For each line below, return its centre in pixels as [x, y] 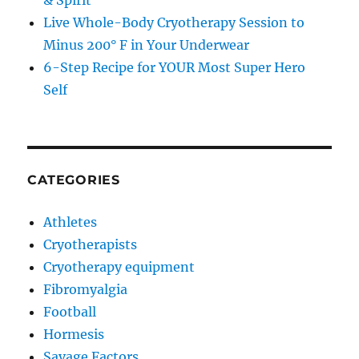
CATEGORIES [74, 180]
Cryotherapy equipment [119, 267]
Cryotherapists [91, 244]
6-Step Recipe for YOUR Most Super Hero [175, 67]
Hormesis [74, 334]
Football [70, 312]
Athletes [71, 222]
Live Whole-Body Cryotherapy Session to [174, 22]
